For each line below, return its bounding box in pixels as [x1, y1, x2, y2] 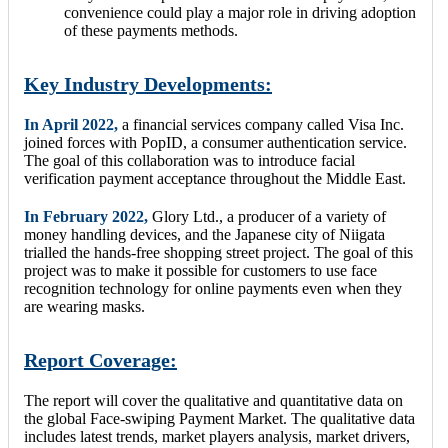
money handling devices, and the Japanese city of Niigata [24, 226, 385, 244]
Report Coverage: [24, 349, 177, 372]
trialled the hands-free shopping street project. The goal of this [24, 244, 413, 262]
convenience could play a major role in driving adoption [64, 3, 416, 21]
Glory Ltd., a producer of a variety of [148, 208, 386, 226]
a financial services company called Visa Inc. [118, 116, 404, 134]
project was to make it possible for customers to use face [24, 262, 377, 280]
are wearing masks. [24, 298, 145, 316]
